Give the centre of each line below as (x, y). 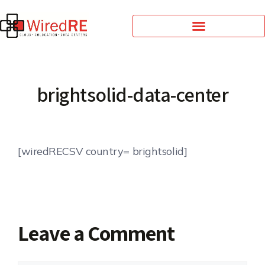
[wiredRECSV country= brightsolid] (103, 151)
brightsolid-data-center (132, 94)
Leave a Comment (96, 232)
